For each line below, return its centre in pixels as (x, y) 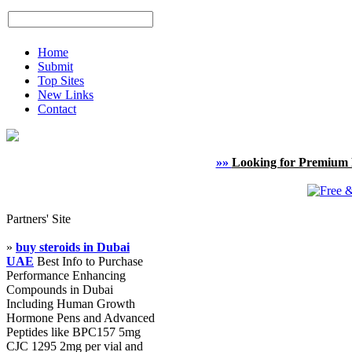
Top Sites (61, 81)
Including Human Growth (71, 304)
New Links (66, 95)
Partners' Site (38, 219)
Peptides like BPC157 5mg (73, 332)
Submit (55, 66)
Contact (57, 109)
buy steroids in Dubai (73, 247)
